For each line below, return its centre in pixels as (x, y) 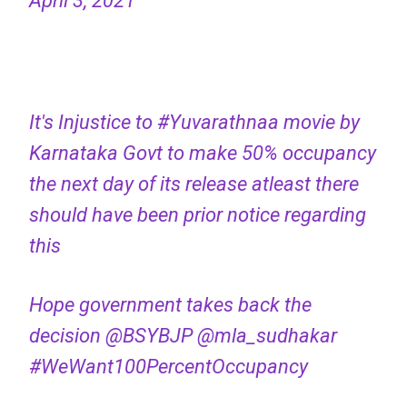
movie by (319, 123)
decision (67, 336)
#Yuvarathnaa (218, 123)
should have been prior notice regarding (197, 215)
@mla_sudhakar (267, 336)
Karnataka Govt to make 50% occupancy (202, 154)
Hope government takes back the (170, 305)
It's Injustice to (93, 123)
